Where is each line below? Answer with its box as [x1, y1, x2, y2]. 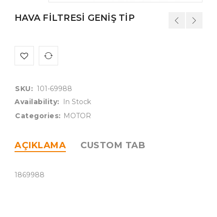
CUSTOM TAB [80, 139, 145, 151]
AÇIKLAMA [15, 139, 66, 151]
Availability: [15, 97, 60, 106]
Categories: [15, 111, 61, 120]
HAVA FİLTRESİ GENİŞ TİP [15, 12, 135, 23]
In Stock [62, 97, 91, 106]
